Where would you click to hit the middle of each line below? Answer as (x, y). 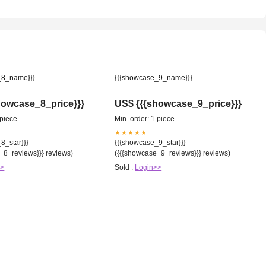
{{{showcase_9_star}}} (151, 142)
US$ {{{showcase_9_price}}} (178, 103)
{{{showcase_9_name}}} (154, 77)
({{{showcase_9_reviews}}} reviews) (173, 153)
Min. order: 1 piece (145, 118)
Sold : (125, 167)
